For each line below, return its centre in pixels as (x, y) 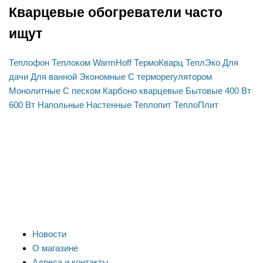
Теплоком (71, 62)
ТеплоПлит (196, 104)
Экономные (102, 76)
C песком (82, 90)
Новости (49, 234)
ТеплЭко (203, 62)
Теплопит (153, 104)
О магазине (55, 248)
